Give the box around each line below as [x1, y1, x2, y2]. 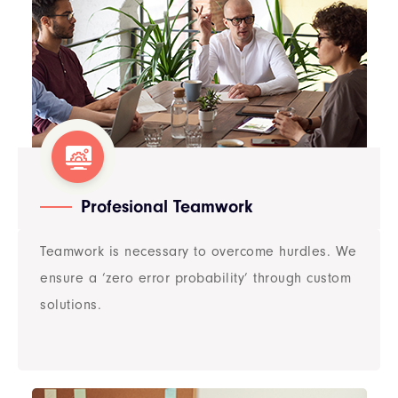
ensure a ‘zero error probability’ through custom [40, 270, 351, 286]
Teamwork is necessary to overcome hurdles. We [40, 243, 357, 259]
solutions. [40, 297, 101, 313]
